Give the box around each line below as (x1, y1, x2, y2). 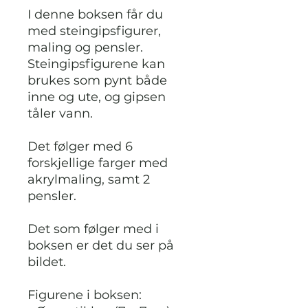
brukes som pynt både (27, 73, 167, 88)
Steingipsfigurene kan (27, 56, 165, 71)
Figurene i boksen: (27, 287, 142, 302)
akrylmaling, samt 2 (27, 172, 150, 187)
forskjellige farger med (27, 155, 168, 170)
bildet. (27, 254, 66, 269)
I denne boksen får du (27, 7, 163, 22)
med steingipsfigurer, (27, 23, 161, 38)
